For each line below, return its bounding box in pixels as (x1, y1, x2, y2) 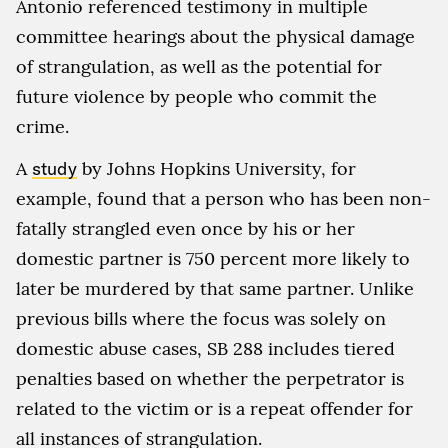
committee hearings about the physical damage (16, 24, 415, 48)
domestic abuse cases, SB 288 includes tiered (16, 336, 395, 360)
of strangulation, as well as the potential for (16, 54, 382, 78)
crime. (16, 114, 69, 138)
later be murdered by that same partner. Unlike (16, 276, 414, 300)
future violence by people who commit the (16, 84, 377, 108)
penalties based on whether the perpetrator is (16, 366, 404, 390)
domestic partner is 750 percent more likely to (16, 246, 410, 270)
